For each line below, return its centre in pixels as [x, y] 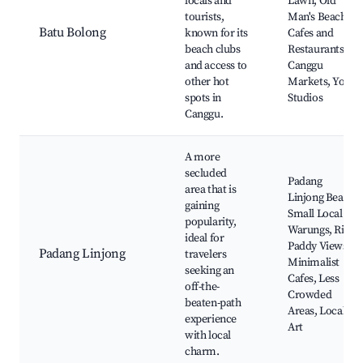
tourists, [205, 17]
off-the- [202, 287]
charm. [202, 352]
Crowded [310, 295]
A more [203, 158]
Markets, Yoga [322, 82]
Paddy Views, [319, 247]
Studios [305, 98]
